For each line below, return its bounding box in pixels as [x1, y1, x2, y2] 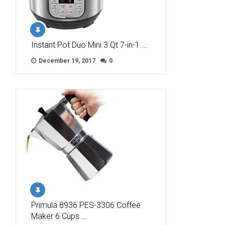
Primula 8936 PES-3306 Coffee [31, 200, 141, 210]
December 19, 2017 [37, 57, 95, 64]
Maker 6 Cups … [31, 211, 86, 221]
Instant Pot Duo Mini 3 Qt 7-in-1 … [31, 40, 147, 50]
